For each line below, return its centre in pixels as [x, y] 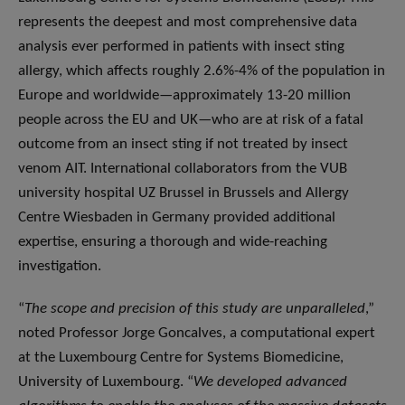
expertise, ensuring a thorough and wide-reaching [173, 242]
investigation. [60, 267]
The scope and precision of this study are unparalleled [195, 309]
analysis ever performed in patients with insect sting [181, 47]
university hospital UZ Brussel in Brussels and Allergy [184, 193]
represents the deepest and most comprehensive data [188, 23]
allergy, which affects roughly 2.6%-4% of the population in [202, 71]
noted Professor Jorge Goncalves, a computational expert [197, 334]
